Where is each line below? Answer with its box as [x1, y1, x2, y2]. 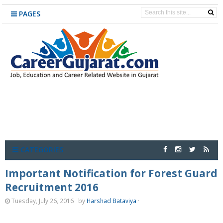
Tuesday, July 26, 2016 [11, 197, 74, 205]
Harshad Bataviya [87, 197, 136, 205]
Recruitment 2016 [5, 180, 99, 194]
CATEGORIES [18, 145, 63, 154]
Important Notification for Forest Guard [5, 166, 218, 180]
